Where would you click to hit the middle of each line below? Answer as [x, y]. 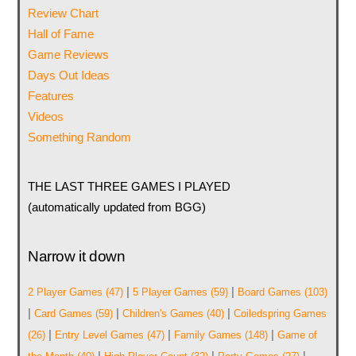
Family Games [207, 335]
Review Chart [63, 13]
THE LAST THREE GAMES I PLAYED [129, 187]
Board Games [269, 292]
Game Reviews [68, 54]
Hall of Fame [60, 33]
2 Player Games [65, 292]
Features [50, 95]
